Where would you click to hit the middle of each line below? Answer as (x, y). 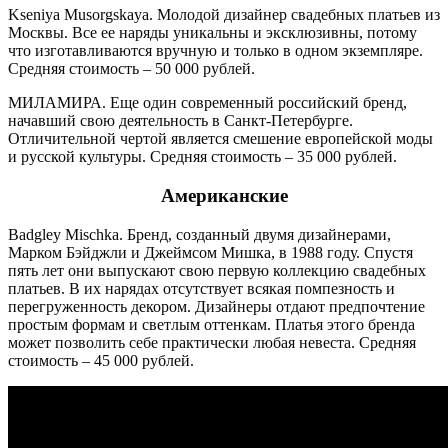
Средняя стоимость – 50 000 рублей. (131, 69)
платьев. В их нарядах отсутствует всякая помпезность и (201, 288)
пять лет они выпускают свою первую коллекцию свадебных (217, 270)
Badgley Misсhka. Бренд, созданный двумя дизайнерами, (199, 234)
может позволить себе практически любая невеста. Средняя (212, 342)
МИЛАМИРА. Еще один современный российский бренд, (207, 103)
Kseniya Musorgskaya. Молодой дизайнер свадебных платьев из (224, 15)
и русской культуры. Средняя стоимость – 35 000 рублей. (202, 157)
